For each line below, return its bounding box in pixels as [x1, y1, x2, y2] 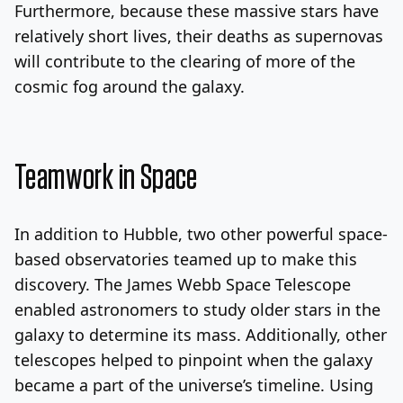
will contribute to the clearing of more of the [14, 49, 355, 72]
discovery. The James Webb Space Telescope [14, 273, 351, 295]
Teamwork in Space [14, 159, 198, 196]
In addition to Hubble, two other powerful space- [14, 222, 388, 245]
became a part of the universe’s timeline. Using [14, 373, 373, 396]
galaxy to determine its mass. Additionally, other [14, 323, 387, 345]
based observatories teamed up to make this [14, 247, 357, 270]
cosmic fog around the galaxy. [14, 75, 245, 97]
